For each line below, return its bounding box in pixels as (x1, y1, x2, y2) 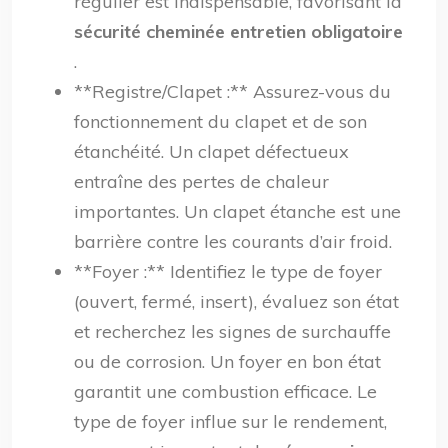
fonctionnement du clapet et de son (74, 110, 367, 133)
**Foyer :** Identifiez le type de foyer (74, 260, 382, 283)
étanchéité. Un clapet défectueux (74, 140, 349, 163)
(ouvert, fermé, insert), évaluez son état (74, 290, 399, 313)
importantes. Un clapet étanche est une (74, 200, 401, 223)
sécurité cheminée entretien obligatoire (74, 20, 403, 43)
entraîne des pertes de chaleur (74, 170, 329, 193)
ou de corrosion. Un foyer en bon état (74, 350, 381, 373)
